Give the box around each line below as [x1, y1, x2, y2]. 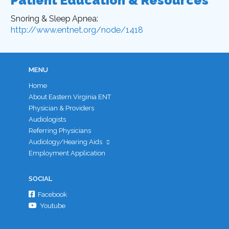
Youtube [38, 202, 66, 210]
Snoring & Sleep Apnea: [11, 13, 99, 24]
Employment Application [28, 149, 105, 157]
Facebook [36, 191, 67, 199]
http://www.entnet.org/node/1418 [11, 25, 144, 35]
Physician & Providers [28, 104, 94, 112]
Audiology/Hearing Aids [28, 138, 102, 146]
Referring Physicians [28, 126, 91, 134]
